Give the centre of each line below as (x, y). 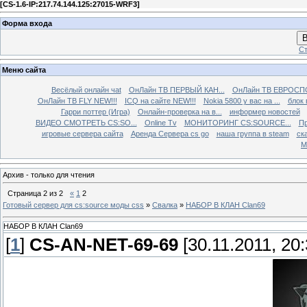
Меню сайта (24, 70)
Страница (25, 193)
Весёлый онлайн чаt (86, 90)
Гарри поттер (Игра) (95, 112)
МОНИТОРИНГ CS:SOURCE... (237, 123)
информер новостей (265, 112)
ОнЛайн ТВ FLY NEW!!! (77, 101)
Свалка (165, 205)
